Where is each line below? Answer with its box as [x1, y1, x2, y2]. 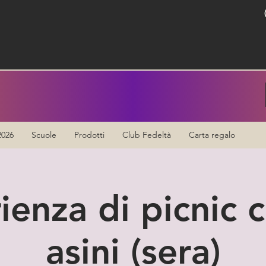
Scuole [31, 129, 56, 140]
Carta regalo [189, 129, 235, 140]
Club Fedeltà [122, 129, 171, 140]
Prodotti [74, 129, 104, 140]
